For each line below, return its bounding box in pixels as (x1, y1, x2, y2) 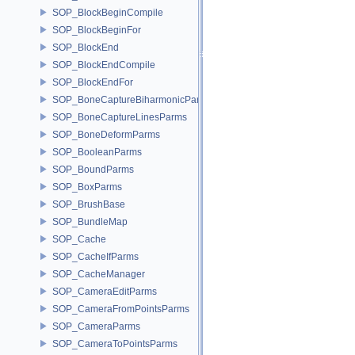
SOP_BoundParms (52, 163, 134, 175)
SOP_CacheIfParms (52, 250, 139, 262)
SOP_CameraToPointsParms (52, 338, 177, 349)
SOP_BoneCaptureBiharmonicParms (52, 94, 212, 105)
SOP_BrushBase (52, 198, 125, 210)
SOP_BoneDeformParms (52, 128, 160, 140)
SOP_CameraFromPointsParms (52, 303, 189, 315)
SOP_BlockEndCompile (52, 59, 155, 71)
